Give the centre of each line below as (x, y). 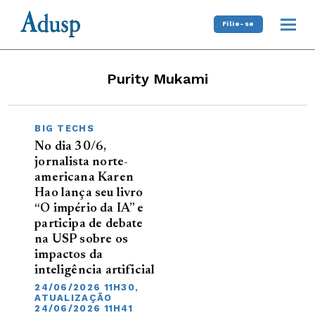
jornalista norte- (82, 162)
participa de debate (89, 224)
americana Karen (84, 178)
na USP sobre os (81, 239)
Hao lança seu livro (89, 193)
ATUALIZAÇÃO (73, 297)
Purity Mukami (157, 78)
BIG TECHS (64, 128)
